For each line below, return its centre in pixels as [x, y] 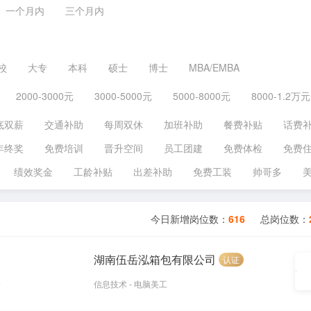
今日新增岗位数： [190, 218]
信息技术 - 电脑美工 [131, 283]
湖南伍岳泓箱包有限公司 [155, 259]
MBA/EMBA [214, 67]
